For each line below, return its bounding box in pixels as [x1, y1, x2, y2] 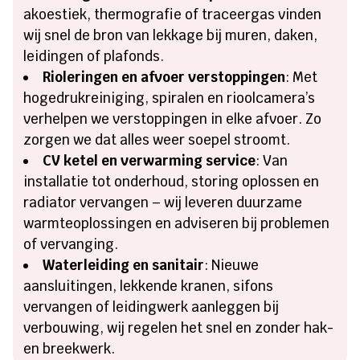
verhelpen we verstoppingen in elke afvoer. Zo [23, 109, 322, 128]
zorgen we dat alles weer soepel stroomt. [23, 130, 291, 149]
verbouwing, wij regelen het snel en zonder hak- [23, 318, 334, 337]
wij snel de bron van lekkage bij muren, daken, [23, 26, 318, 44]
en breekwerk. [23, 339, 116, 358]
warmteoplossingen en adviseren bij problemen [23, 214, 330, 232]
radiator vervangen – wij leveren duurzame [23, 193, 303, 211]
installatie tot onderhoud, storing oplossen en [23, 172, 320, 190]
